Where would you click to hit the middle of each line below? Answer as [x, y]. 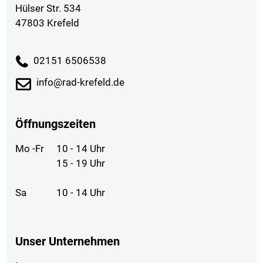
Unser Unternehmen [68, 241]
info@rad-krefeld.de [81, 82]
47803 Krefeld [48, 23]
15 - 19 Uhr [81, 163]
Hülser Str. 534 [48, 8]
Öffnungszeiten [56, 124]
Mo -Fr [30, 149]
